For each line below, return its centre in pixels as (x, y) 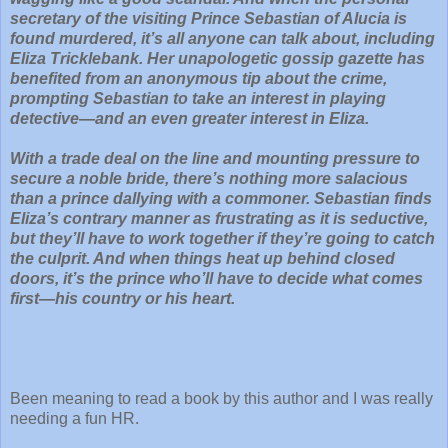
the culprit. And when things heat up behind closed (202, 258)
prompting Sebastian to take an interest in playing (198, 98)
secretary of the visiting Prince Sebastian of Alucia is (208, 18)
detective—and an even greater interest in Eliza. (189, 118)
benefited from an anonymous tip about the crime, (198, 78)
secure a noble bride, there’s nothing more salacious (209, 178)
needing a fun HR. (76, 418)
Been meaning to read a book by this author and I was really (221, 398)
